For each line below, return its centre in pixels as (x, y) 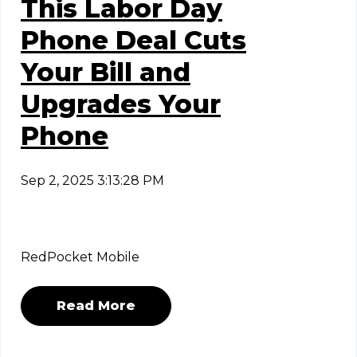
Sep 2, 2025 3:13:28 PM (92, 181)
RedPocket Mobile (80, 257)
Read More (96, 306)
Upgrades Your (121, 104)
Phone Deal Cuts (133, 41)
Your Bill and (106, 73)
